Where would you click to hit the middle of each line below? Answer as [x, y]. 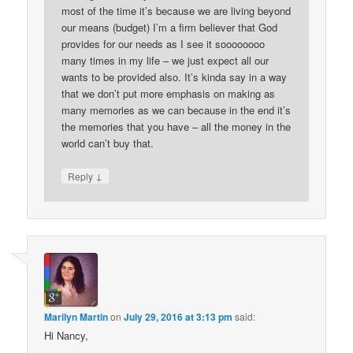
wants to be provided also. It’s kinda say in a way [175, 77]
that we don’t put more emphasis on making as [169, 94]
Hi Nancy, [67, 335]
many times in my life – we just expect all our [165, 61]
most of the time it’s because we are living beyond [176, 11]
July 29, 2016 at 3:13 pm [178, 316]
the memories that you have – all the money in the [176, 127]
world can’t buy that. [108, 143]
